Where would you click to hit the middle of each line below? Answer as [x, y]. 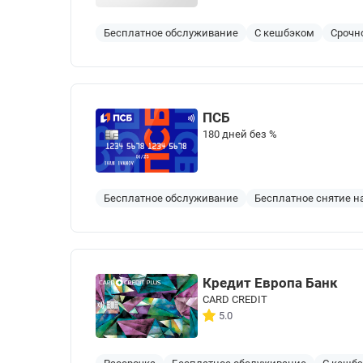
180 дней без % [240, 134]
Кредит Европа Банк [270, 283]
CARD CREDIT [235, 300]
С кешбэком [284, 32]
